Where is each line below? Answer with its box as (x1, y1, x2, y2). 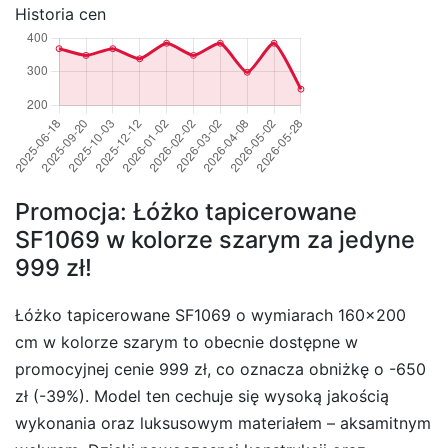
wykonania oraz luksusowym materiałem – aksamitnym (15, 413, 431, 434)
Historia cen (15, 4, 106, 25)
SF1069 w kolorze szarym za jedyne (15, 225, 415, 255)
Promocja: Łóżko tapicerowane (15, 197, 357, 227)
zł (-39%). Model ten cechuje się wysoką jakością (15, 386, 389, 407)
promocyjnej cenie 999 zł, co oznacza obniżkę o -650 (15, 359, 426, 380)
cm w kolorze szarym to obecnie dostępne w (15, 332, 358, 353)
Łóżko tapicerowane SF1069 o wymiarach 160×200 (15, 305, 406, 326)
